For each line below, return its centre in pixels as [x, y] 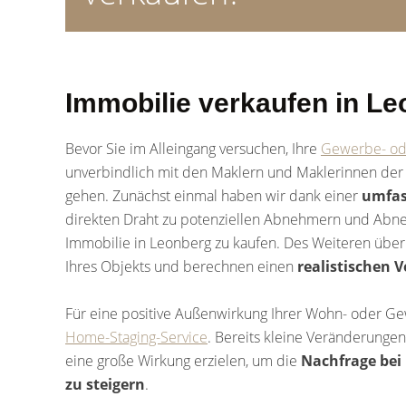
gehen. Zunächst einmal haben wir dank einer [213, 196]
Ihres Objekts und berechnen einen [181, 266]
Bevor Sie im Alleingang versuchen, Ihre [193, 149]
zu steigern [105, 384]
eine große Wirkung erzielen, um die [183, 361]
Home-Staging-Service [136, 337]
